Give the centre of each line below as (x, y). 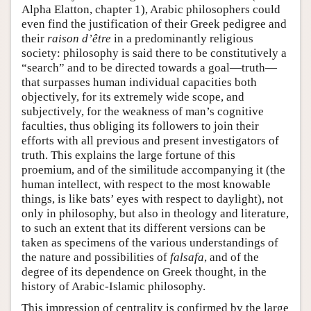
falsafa (187, 257)
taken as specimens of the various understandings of (150, 242)
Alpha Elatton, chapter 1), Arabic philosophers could (151, 9)
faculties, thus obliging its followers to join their (140, 126)
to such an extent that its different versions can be (144, 228)
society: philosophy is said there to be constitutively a (154, 53)
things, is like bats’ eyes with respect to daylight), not (152, 199)
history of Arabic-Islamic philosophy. (114, 286)
